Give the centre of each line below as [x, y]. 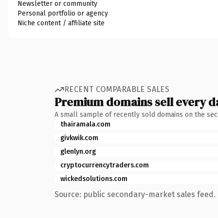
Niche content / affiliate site [61, 23]
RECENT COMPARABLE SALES [117, 89]
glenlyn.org [78, 151]
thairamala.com [85, 124]
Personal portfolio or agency [63, 13]
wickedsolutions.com [94, 179]
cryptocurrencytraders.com [105, 165]
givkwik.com [79, 138]
